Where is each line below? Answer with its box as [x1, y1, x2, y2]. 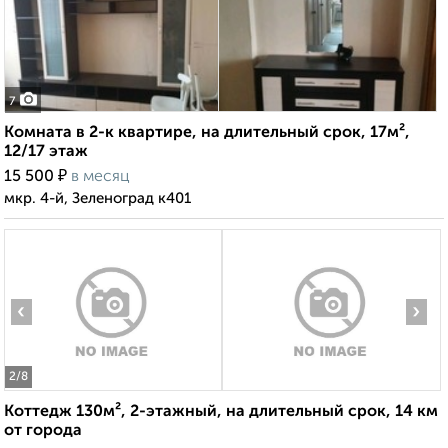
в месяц [71, 169, 130, 186]
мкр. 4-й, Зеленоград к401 [4, 191, 191, 207]
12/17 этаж [4, 144, 88, 161]
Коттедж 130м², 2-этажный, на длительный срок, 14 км [4, 404, 438, 421]
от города [4, 423, 82, 440]
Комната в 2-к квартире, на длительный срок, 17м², [4, 125, 410, 142]
